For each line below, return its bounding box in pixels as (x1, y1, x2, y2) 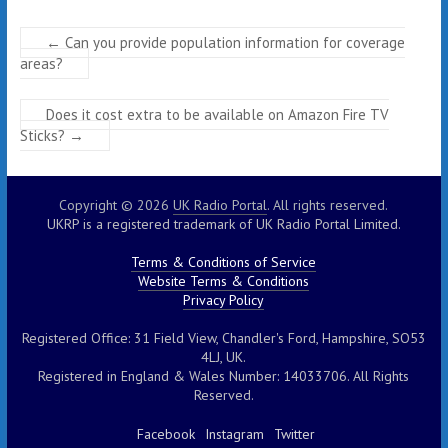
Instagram (205, 425, 265, 444)
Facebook (137, 425, 196, 444)
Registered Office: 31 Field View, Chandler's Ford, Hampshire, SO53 (21, 329, 426, 348)
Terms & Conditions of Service (131, 253, 317, 272)
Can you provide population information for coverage (60, 33, 405, 53)
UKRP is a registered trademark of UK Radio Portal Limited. (46, 215, 401, 234)
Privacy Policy (183, 291, 265, 310)
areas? (19, 54, 63, 74)
